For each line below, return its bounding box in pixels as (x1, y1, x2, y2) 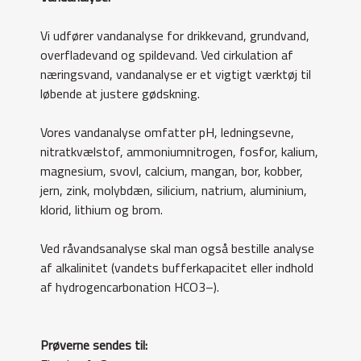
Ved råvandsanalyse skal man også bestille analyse (40, 239, 314, 258)
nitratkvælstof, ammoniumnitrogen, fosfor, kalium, (40, 142, 318, 161)
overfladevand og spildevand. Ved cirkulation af (40, 45, 293, 64)
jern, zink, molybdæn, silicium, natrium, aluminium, (40, 180, 307, 200)
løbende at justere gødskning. (40, 84, 200, 103)
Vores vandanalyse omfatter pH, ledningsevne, (40, 122, 294, 142)
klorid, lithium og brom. (40, 200, 163, 219)
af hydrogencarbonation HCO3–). (40, 277, 219, 297)
